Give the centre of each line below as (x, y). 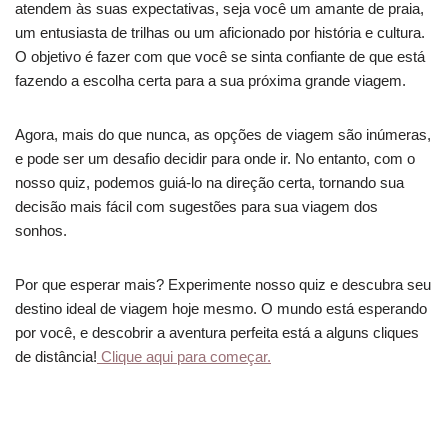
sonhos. (41, 230)
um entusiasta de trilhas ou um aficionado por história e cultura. (220, 32)
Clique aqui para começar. (184, 356)
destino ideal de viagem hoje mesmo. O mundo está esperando (221, 308)
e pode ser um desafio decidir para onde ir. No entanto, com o (215, 158)
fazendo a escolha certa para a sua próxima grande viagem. (210, 80)
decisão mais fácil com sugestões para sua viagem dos (196, 206)
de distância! (56, 356)
